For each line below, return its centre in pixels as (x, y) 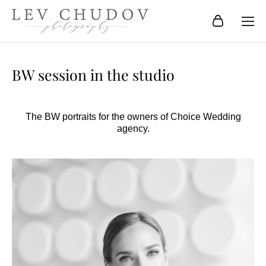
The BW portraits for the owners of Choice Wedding (133, 117)
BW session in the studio (93, 75)
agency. (133, 129)
